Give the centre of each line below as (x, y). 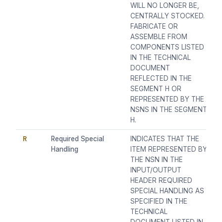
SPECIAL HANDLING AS (167, 191)
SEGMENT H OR (156, 89)
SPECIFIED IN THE (159, 201)
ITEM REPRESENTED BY (169, 149)
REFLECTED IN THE (161, 79)
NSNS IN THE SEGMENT (169, 110)
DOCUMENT (150, 68)
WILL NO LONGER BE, (165, 6)
